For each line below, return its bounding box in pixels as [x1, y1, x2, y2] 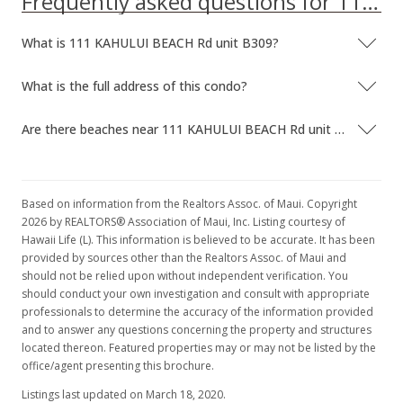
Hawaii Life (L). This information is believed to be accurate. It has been [22, 232, 375, 247]
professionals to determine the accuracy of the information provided [22, 304, 373, 319]
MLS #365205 [130, 101, 211, 118]
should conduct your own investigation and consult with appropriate [22, 286, 370, 301]
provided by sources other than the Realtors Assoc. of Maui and [22, 250, 346, 265]
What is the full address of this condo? [22, 77, 247, 94]
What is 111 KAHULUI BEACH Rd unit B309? [22, 34, 279, 51]
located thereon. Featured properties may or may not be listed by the [22, 340, 376, 355]
